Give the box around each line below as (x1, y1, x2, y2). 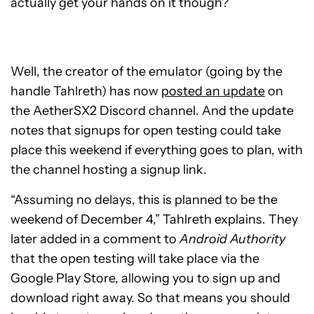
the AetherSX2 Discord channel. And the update (11, 103, 294, 118)
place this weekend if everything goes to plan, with (11, 142, 303, 158)
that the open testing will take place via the (11, 251, 259, 266)
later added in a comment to (11, 231, 179, 247)
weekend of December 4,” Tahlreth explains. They (11, 212, 298, 227)
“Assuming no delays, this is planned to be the (11, 192, 278, 207)
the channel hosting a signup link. (11, 162, 207, 177)
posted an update (161, 83, 265, 99)
